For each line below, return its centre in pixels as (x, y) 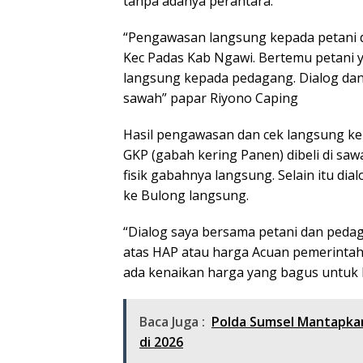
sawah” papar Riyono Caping (211, 98)
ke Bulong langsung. (186, 195)
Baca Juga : (172, 321)
